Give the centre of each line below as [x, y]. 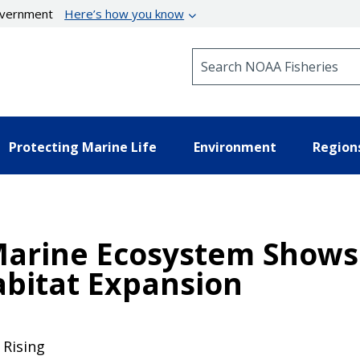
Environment [235, 147]
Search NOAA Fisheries [257, 55]
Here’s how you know [125, 14]
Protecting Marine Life [83, 147]
